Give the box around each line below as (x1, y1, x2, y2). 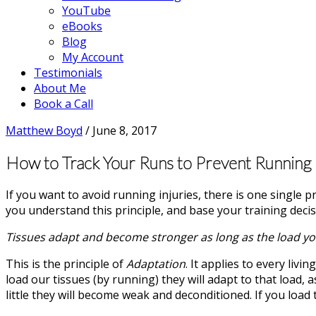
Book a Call (34, 96, 93, 111)
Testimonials (34, 65, 102, 80)
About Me (34, 80, 86, 96)
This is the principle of (6, 255, 126, 272)
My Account (62, 49, 123, 65)
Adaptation (126, 255, 186, 272)
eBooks (62, 18, 102, 34)
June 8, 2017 (92, 123, 157, 138)
